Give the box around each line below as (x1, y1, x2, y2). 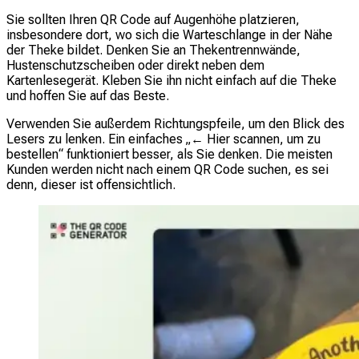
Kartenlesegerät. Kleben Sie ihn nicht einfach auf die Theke (6, 73, 337, 89)
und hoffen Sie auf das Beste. (6, 88, 169, 104)
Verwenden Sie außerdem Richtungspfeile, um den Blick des (6, 116, 345, 132)
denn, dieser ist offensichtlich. (6, 177, 175, 193)
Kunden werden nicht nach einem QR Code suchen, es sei (6, 162, 329, 178)
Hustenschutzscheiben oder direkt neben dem (6, 58, 264, 74)
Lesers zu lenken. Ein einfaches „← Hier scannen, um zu (6, 131, 321, 147)
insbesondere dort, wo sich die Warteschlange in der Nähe (6, 27, 333, 43)
